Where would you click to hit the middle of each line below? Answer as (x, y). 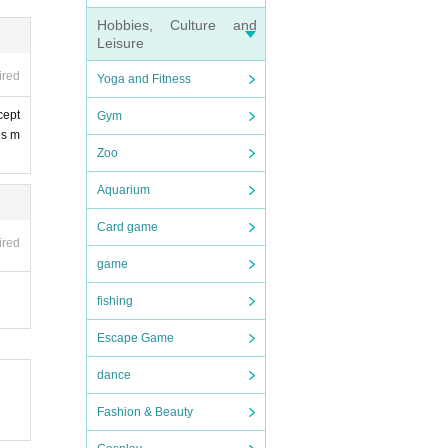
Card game (127, 227)
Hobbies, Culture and (177, 25)
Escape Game (135, 338)
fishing (115, 301)
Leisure (120, 43)
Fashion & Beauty (145, 412)
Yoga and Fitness (144, 79)
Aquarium (123, 190)
